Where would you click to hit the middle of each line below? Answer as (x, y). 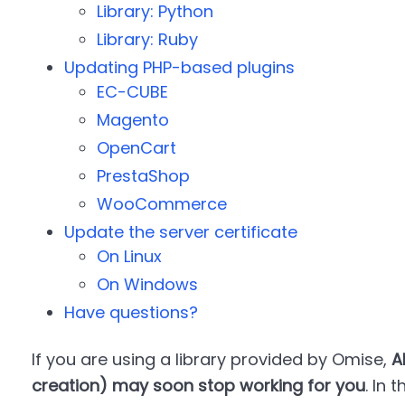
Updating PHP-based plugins (179, 67)
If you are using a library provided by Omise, (211, 359)
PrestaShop (143, 176)
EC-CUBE (132, 92)
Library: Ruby (147, 39)
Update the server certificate (180, 232)
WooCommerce (161, 204)
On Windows (147, 284)
